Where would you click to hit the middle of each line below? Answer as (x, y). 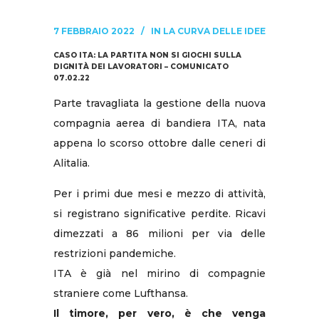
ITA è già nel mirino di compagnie (159, 273)
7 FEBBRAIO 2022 (94, 31)
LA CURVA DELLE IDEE (214, 31)
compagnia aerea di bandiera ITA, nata (159, 123)
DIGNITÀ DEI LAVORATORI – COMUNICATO (141, 67)
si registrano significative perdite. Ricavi (159, 214)
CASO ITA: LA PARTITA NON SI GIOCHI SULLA (147, 55)
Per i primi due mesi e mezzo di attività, (159, 194)
